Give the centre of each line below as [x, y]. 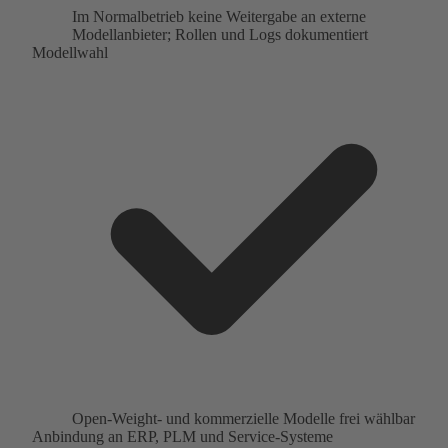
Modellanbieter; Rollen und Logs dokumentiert [220, 34]
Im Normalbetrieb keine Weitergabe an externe [219, 16]
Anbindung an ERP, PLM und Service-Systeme [182, 436]
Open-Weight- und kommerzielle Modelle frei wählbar [243, 418]
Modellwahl [70, 52]
